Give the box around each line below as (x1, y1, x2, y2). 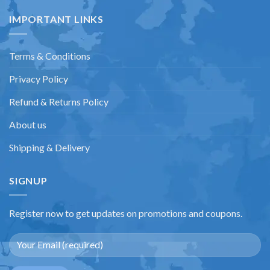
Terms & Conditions (9, 49, 90, 61)
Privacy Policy (9, 72, 68, 84)
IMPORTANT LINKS (9, 13, 104, 25)
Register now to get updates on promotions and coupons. (9, 207, 242, 219)
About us (9, 118, 46, 130)
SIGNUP (9, 174, 48, 186)
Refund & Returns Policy (9, 95, 108, 107)
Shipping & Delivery (9, 141, 90, 153)
